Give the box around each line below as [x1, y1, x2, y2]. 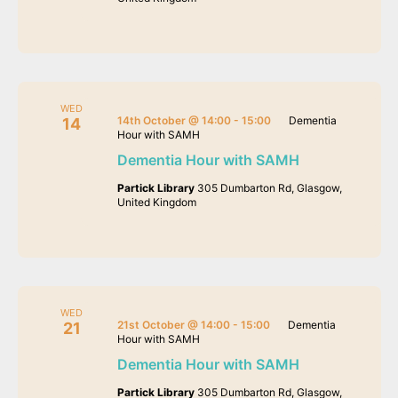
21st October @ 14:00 [116, 318, 230, 332]
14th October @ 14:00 [116, 114, 231, 128]
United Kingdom [116, 195, 196, 210]
